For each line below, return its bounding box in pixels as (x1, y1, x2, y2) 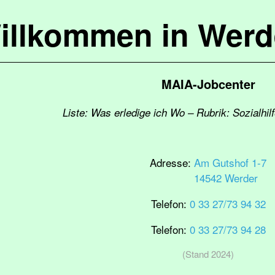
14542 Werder (194, 170, 258, 185)
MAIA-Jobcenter (161, 75, 255, 93)
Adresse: (150, 155, 194, 170)
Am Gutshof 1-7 (194, 155, 266, 170)
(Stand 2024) (182, 247, 234, 260)
